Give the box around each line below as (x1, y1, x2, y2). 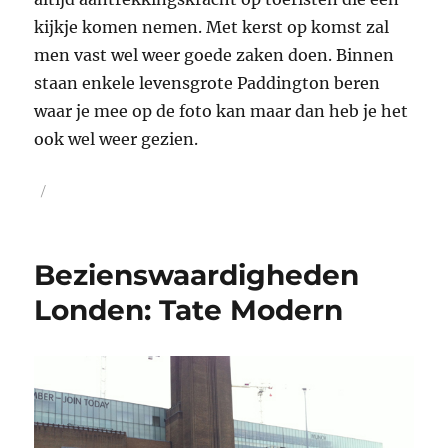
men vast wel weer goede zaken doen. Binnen (34, 44, 395, 65)
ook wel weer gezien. (34, 128, 199, 149)
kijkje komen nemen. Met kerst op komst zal (34, 16, 390, 37)
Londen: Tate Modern (34, 292, 344, 327)
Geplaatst (33, 181, 97, 198)
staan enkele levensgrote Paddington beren (34, 72, 381, 93)
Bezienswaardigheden (34, 257, 360, 292)
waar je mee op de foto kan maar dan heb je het (34, 100, 409, 121)
